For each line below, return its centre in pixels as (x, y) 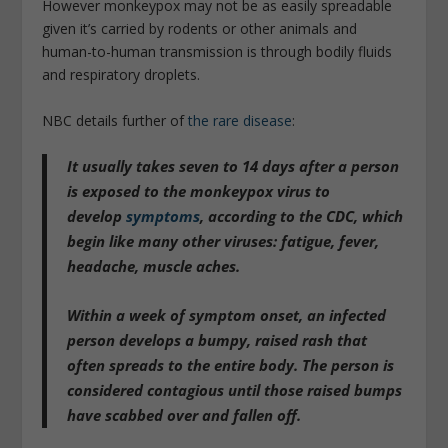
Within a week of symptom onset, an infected (227, 314)
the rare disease (240, 120)
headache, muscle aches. (154, 265)
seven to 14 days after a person (289, 165)
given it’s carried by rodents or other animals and (200, 29)
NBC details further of (115, 120)
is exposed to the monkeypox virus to (199, 190)
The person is (346, 364)
